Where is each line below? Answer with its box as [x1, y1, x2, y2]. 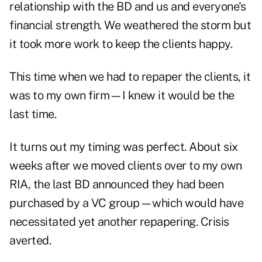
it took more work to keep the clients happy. [9, 37, 232, 51]
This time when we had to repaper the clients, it [9, 70, 250, 84]
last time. [9, 107, 56, 122]
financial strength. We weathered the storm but [9, 18, 251, 33]
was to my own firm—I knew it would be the [9, 88, 235, 103]
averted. [9, 233, 51, 248]
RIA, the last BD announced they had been [9, 177, 223, 192]
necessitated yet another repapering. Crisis [9, 215, 229, 229]
